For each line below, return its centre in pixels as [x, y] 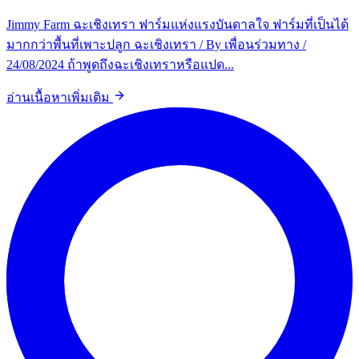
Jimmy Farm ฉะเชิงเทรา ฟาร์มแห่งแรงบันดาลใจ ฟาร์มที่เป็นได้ [177, 25]
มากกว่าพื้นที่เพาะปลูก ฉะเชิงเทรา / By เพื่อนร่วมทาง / [156, 45]
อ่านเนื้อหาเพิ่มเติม [60, 98]
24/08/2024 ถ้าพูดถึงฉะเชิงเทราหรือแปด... [120, 65]
